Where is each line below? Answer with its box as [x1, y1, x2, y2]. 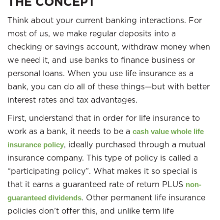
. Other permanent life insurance [82, 192, 205, 202]
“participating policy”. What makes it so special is [7, 166, 197, 176]
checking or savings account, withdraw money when [7, 42, 210, 52]
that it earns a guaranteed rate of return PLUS [7, 179, 186, 189]
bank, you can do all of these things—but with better [7, 82, 210, 91]
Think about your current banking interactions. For [7, 15, 202, 25]
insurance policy [7, 140, 64, 149]
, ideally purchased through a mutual [64, 139, 205, 149]
